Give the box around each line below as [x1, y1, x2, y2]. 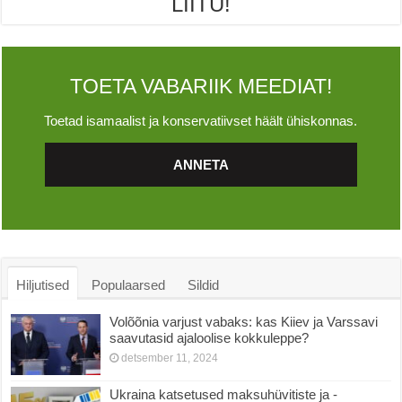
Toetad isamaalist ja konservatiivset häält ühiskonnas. [44, 112, 358, 128]
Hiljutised [16, 276, 70, 293]
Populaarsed [92, 276, 166, 293]
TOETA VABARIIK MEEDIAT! [69, 74, 332, 98]
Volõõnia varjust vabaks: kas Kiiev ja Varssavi [109, 313, 379, 329]
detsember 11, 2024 [121, 351, 219, 364]
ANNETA [172, 156, 229, 172]
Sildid [188, 276, 220, 293]
